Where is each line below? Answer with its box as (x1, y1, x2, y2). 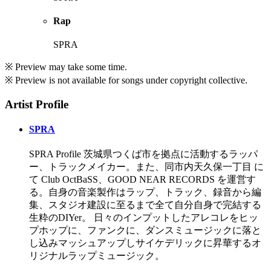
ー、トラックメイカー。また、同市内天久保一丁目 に (29, 161, 264, 172)
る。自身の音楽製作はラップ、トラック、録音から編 (29, 186, 261, 197)
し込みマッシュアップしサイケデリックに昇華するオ (29, 237, 261, 248)
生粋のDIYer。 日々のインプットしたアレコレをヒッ (29, 212, 258, 223)
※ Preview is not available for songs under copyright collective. (5, 75, 247, 86)
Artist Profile (5, 98, 68, 111)
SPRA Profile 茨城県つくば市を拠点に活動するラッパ (29, 148, 258, 159)
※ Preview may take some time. (5, 62, 127, 73)
